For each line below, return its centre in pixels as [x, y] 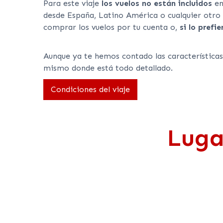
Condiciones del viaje [90, 90]
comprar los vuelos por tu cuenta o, [111, 27]
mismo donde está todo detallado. [108, 68]
